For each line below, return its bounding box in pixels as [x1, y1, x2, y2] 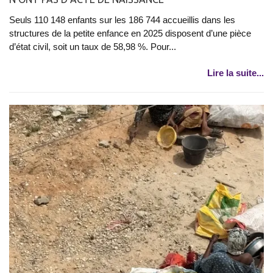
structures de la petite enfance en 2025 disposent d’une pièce [9, 27, 251, 38]
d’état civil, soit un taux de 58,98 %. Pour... [9, 41, 176, 52]
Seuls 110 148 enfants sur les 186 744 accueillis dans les [9, 14, 235, 25]
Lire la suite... [207, 67, 264, 78]
